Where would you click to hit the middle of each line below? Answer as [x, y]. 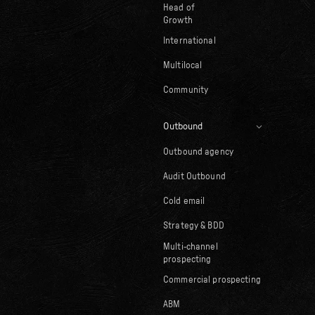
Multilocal [182, 66]
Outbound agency [198, 153]
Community [186, 91]
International [189, 41]
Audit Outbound [194, 177]
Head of [179, 8]
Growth [178, 20]
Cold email [184, 202]
